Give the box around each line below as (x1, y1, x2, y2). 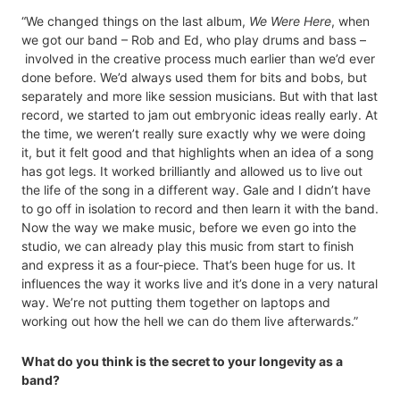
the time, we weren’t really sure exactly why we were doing (21, 126, 366, 142)
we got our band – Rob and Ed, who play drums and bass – (21, 32, 366, 48)
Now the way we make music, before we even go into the (21, 220, 356, 236)
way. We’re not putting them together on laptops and (21, 295, 330, 311)
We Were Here (249, 13, 331, 29)
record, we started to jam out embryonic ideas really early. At (21, 107, 378, 123)
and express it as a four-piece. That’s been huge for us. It (21, 257, 355, 273)
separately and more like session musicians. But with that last (21, 88, 378, 104)
